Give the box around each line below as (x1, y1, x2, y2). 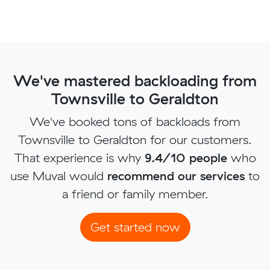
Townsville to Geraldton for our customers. (18, 132, 252, 148)
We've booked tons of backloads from (30, 114, 240, 130)
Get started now (90, 219, 180, 235)
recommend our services (107, 168, 245, 184)
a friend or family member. (61, 186, 209, 202)
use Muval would (10, 168, 107, 184)
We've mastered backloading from (13, 71, 257, 90)
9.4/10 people (144, 150, 227, 166)
